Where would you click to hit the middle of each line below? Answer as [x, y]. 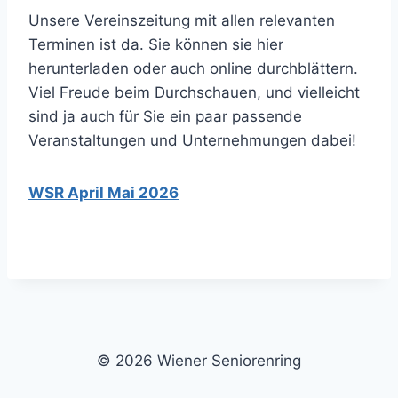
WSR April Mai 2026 [103, 192]
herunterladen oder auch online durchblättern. [193, 68]
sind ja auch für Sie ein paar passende [165, 116]
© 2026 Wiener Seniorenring [199, 361]
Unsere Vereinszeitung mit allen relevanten [182, 20]
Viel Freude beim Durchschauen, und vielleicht [194, 92]
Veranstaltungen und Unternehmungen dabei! [192, 140]
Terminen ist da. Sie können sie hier [156, 44]
